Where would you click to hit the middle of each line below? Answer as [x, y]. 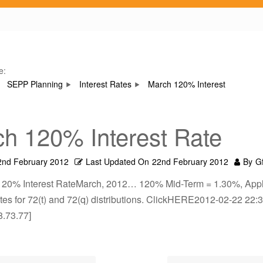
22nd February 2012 [190, 161]
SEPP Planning [35, 84]
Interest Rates [105, 84]
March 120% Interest [187, 84]
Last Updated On [117, 161]
